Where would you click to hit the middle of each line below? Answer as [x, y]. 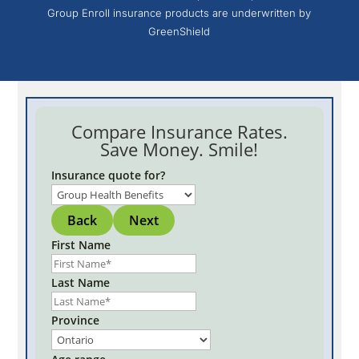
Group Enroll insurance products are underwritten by [179, 13]
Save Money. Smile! [179, 149]
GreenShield [179, 32]
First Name [81, 245]
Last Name [81, 283]
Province [76, 321]
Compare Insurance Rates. [179, 132]
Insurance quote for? [109, 175]
